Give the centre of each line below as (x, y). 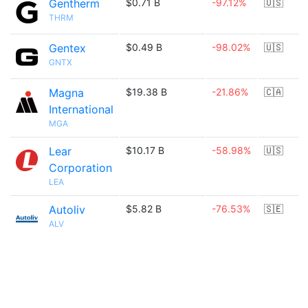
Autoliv (67, 210)
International (81, 109)
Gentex (67, 48)
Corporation (80, 168)
